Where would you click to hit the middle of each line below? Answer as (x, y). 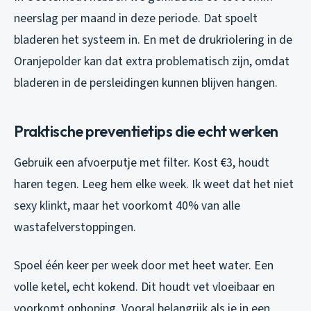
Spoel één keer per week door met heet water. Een (144, 265)
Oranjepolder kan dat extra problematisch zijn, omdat (152, 61)
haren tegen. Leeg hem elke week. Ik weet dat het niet (154, 184)
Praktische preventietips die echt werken (146, 131)
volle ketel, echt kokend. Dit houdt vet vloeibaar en (144, 287)
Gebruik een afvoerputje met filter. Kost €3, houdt (142, 162)
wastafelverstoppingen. (75, 227)
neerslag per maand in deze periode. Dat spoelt (136, 18)
